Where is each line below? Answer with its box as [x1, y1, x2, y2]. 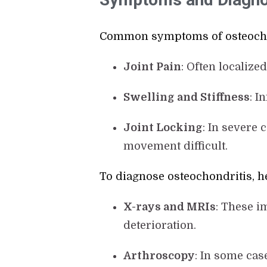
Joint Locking [123, 122, 203, 134]
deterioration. [123, 219, 197, 232]
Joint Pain [123, 61, 182, 73]
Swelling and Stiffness [123, 91, 250, 104]
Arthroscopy [123, 250, 195, 262]
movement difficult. [123, 140, 228, 153]
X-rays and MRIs [123, 201, 216, 213]
